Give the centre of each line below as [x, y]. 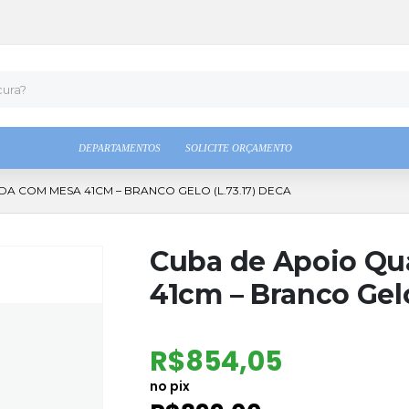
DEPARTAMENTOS [120, 148]
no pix [170, 386]
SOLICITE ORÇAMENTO [239, 148]
